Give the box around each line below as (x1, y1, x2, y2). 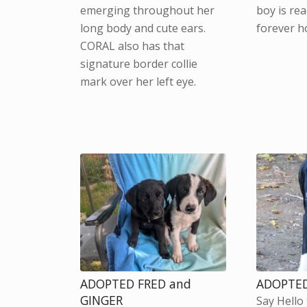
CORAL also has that (80, 38, 185, 53)
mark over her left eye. (80, 73, 197, 89)
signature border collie (80, 56, 198, 71)
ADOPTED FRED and (80, 275, 192, 292)
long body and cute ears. (80, 20, 206, 36)
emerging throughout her (80, 2, 215, 18)
